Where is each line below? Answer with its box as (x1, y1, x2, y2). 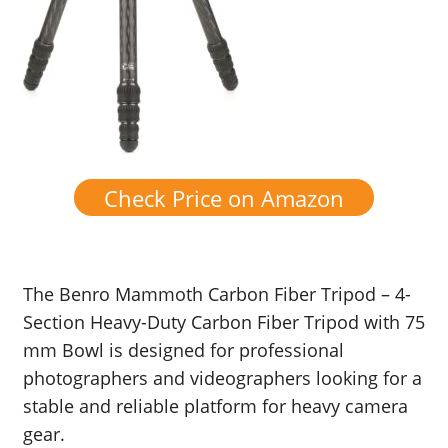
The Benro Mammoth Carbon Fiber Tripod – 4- (23, 282, 411, 307)
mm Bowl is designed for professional (23, 338, 344, 363)
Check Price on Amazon (104, 182, 344, 213)
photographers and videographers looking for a (23, 366, 422, 391)
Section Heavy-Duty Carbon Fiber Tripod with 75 (23, 310, 425, 335)
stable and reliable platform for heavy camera (23, 394, 408, 419)
